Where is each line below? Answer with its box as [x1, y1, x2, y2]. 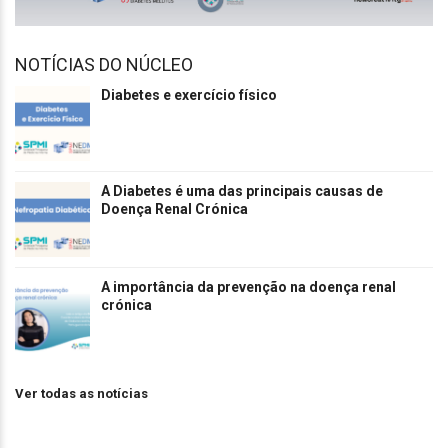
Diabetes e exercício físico [101, 87, 277, 104]
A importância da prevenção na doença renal [101, 279, 396, 296]
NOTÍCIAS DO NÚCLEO [15, 54, 193, 76]
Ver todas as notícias [15, 386, 148, 402]
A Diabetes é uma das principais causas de [101, 183, 383, 200]
